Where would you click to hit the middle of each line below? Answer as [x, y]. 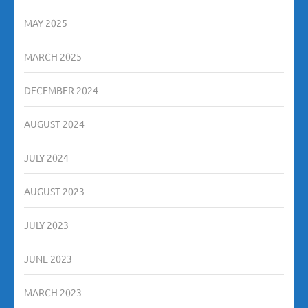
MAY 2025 [46, 23]
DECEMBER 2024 [61, 90]
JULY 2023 [46, 225]
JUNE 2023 [48, 259]
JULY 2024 [46, 158]
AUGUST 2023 [54, 191]
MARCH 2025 [53, 57]
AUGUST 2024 [54, 124]
